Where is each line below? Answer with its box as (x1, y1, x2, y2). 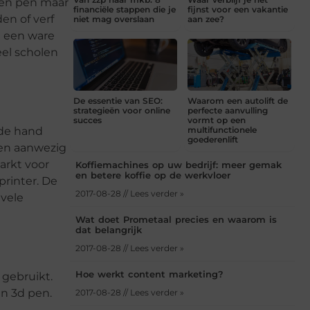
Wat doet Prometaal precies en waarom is (75, 214, 277, 226)
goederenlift (188, 134, 238, 145)
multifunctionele (188, 125, 257, 136)
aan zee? (188, 14, 224, 25)
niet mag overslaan (73, 14, 154, 25)
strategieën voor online (73, 105, 170, 116)
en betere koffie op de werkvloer (75, 170, 230, 181)
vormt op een (188, 115, 246, 126)
